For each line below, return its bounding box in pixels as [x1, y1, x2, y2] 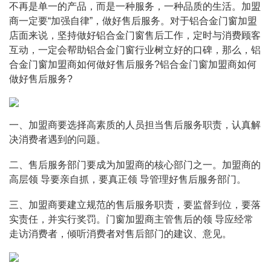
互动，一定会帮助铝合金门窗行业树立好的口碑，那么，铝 [9, 45, 261, 55]
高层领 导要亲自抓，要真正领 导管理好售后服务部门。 [9, 174, 246, 184]
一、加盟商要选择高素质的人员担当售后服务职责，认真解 [9, 120, 261, 130]
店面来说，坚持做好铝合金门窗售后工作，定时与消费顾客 [9, 30, 261, 41]
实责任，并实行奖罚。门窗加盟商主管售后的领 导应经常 [9, 214, 253, 224]
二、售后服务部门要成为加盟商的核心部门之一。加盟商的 [9, 160, 261, 170]
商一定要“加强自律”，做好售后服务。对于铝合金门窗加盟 [9, 16, 257, 26]
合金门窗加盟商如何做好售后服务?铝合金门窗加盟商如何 [9, 59, 256, 70]
